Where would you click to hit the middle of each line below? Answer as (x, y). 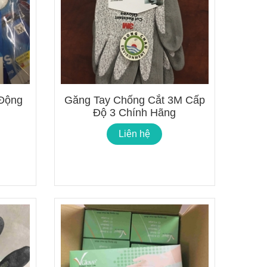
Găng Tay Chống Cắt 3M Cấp (134, 100)
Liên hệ (135, 133)
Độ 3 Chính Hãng (135, 112)
